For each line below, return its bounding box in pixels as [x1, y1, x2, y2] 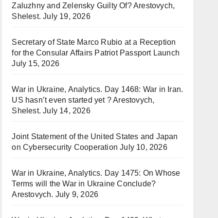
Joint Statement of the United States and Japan [12, 132, 178, 141]
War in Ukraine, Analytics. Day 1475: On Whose [12, 169, 181, 177]
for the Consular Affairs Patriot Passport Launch [12, 49, 180, 57]
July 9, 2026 [55, 190, 99, 199]
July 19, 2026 [43, 12, 91, 20]
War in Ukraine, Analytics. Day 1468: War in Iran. [12, 85, 183, 93]
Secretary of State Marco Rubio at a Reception [12, 38, 176, 46]
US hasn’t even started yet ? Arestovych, [12, 96, 155, 104]
